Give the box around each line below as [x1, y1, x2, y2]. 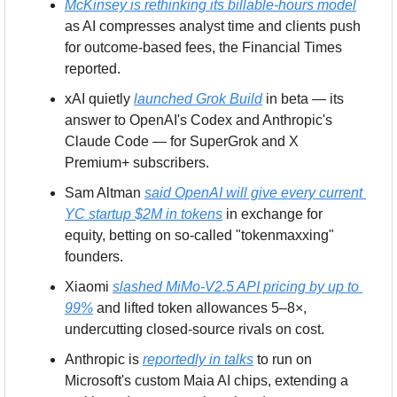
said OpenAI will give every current [144, 184, 362, 200]
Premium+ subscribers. [65, 154, 209, 170]
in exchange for [222, 206, 323, 222]
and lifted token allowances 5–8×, [93, 300, 307, 315]
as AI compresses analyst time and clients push [65, 18, 361, 34]
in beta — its [262, 90, 344, 106]
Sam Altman [65, 184, 144, 200]
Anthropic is [65, 351, 143, 367]
